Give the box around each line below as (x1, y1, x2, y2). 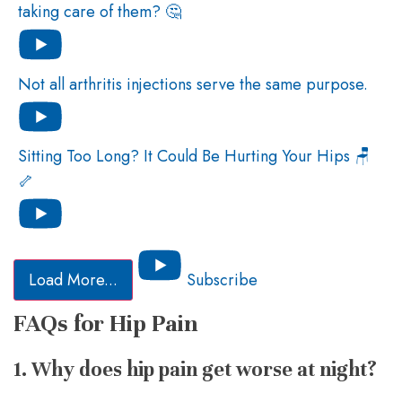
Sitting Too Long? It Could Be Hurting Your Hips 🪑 (18, 144, 371, 168)
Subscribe (187, 267, 258, 292)
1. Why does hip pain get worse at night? (13, 356, 377, 381)
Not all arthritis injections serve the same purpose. (18, 72, 368, 96)
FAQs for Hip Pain (13, 308, 198, 338)
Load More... (29, 267, 118, 292)
